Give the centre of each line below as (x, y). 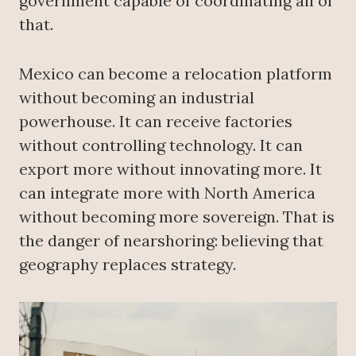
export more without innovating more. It (170, 168)
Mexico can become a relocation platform (176, 73)
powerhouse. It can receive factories (156, 121)
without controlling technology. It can (161, 145)
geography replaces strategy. (128, 264)
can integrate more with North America (167, 192)
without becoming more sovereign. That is (177, 216)
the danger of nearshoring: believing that (171, 240)
